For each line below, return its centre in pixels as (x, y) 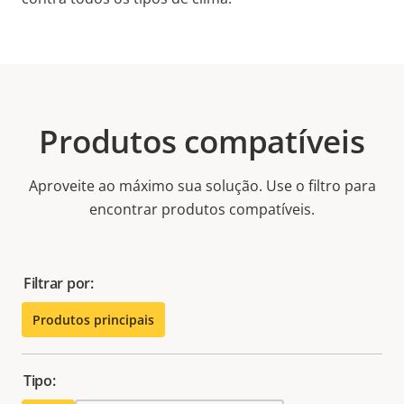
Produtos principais (93, 320)
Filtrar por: (59, 284)
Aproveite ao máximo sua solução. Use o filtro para (202, 186)
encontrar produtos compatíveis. (202, 210)
